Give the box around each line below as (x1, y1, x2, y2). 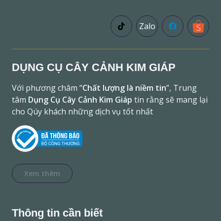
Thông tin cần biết (12, 207, 103, 220)
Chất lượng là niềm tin (82, 82, 166, 94)
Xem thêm (24, 169, 60, 179)
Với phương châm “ (12, 82, 82, 94)
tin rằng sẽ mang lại (132, 94, 208, 106)
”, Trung (166, 82, 197, 94)
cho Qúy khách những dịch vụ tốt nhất (12, 106, 153, 117)
